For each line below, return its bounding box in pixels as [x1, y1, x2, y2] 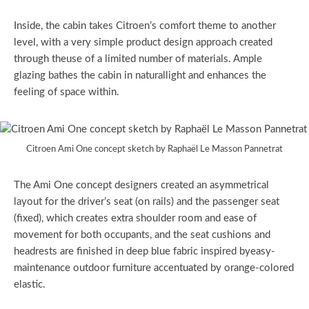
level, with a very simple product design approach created [14, 37, 272, 48]
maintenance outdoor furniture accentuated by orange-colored [14, 263, 294, 274]
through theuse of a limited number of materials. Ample [14, 53, 262, 64]
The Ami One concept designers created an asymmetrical [14, 180, 269, 191]
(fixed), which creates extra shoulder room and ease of [14, 213, 257, 224]
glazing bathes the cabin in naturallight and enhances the [14, 70, 266, 81]
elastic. [14, 279, 46, 290]
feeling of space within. [14, 86, 119, 97]
